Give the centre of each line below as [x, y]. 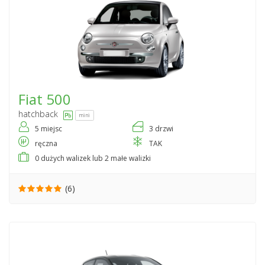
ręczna [46, 144]
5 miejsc [49, 129]
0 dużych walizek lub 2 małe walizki [93, 159]
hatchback [38, 114]
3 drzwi [161, 129]
